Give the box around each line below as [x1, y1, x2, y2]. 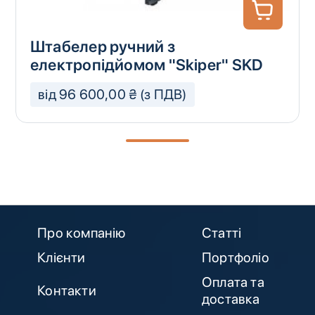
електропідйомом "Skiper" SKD [30, 56, 263, 75]
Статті [201, 224, 242, 241]
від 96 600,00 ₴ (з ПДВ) [38, 86, 187, 103]
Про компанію [37, 224, 126, 241]
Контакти [37, 282, 96, 300]
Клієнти [37, 248, 86, 266]
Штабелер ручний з [30, 37, 175, 56]
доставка [201, 290, 260, 308]
